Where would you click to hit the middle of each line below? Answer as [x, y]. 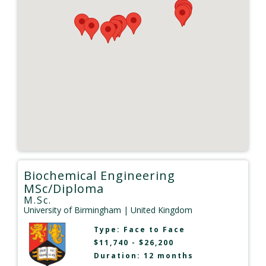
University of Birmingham [72, 210]
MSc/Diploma [64, 189]
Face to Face [154, 230]
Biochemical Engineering [99, 176]
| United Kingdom [157, 210]
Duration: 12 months [143, 256]
